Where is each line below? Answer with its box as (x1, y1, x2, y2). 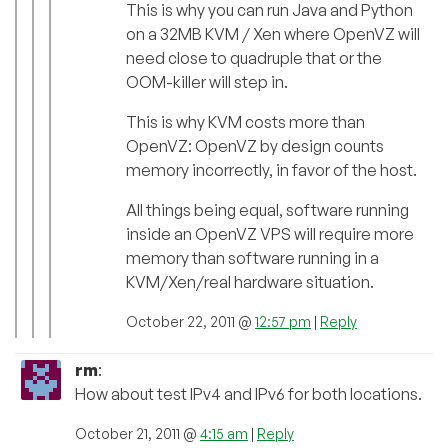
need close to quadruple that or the (126, 48, 382, 69)
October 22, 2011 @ (126, 313, 255, 331)
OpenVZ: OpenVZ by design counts (126, 136, 384, 157)
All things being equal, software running (126, 200, 409, 221)
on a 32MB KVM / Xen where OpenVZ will (126, 24, 420, 45)
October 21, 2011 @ (75, 425, 200, 443)
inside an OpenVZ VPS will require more (126, 224, 414, 245)
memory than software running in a (126, 248, 379, 269)
